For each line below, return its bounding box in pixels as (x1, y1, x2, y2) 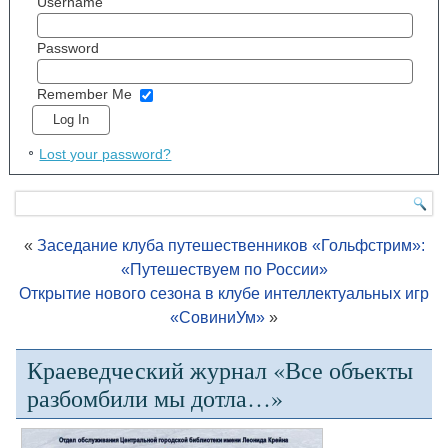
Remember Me (36, 86, 132, 103)
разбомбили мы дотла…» (27, 381, 284, 414)
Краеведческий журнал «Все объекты (27, 353, 414, 386)
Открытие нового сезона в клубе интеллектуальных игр (19, 284, 429, 302)
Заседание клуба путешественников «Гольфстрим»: (36, 236, 425, 254)
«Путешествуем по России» (120, 260, 328, 278)
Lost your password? (39, 145, 172, 162)
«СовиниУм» (170, 308, 265, 326)
